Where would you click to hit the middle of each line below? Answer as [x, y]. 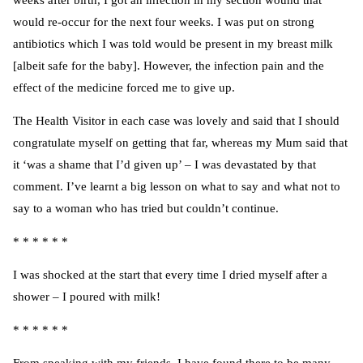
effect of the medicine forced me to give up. [124, 88]
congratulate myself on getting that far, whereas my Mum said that [180, 143]
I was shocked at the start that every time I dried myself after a [170, 275]
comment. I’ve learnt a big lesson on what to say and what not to [177, 187]
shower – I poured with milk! [87, 297]
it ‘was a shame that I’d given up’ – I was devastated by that [164, 165]
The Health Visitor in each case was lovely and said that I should [176, 121]
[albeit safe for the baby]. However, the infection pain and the [169, 66]
